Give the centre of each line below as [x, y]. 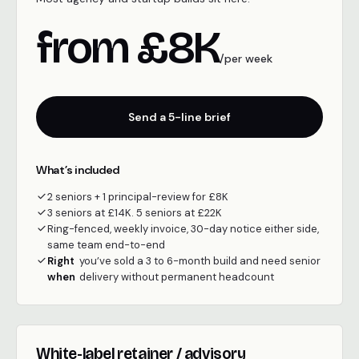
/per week [246, 58]
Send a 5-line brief [179, 117]
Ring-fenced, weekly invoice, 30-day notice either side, [183, 229]
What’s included [78, 170]
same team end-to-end [106, 245]
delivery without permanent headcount [177, 277]
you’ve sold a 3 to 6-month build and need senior [200, 261]
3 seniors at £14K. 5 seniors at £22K [135, 213]
